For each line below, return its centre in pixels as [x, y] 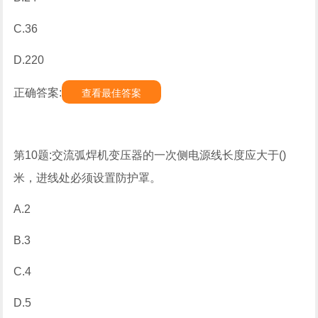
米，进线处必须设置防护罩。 [88, 178]
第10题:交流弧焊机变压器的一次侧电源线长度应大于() [150, 155]
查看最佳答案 [112, 93]
